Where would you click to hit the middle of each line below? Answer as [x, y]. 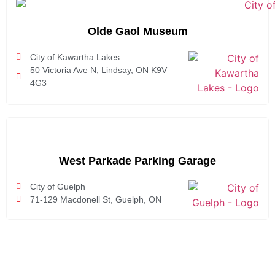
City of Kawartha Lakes [75, 57]
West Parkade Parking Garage [137, 161]
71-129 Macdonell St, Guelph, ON [95, 199]
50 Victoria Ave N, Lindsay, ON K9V [98, 70]
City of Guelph [57, 186]
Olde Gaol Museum [137, 31]
